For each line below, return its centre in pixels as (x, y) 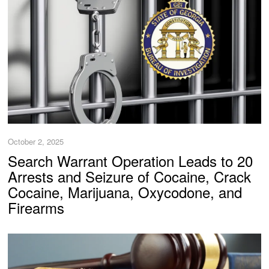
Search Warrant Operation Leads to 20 (131, 160)
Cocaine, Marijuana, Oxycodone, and (125, 192)
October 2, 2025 (36, 142)
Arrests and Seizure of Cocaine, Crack (130, 176)
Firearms (36, 207)
